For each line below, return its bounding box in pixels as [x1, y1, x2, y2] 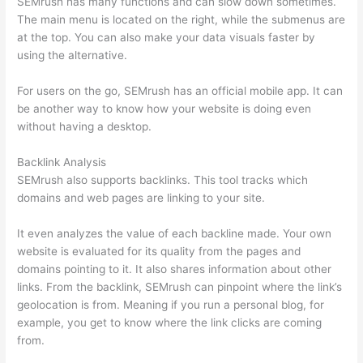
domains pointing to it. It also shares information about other [17, 262, 332, 275]
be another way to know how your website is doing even [17, 101, 312, 115]
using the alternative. [17, 49, 128, 62]
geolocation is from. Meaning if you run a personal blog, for [17, 297, 325, 311]
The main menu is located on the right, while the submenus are [17, 13, 346, 27]
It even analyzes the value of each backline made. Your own [17, 226, 332, 240]
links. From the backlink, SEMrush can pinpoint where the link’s [17, 280, 343, 293]
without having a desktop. [17, 119, 152, 133]
